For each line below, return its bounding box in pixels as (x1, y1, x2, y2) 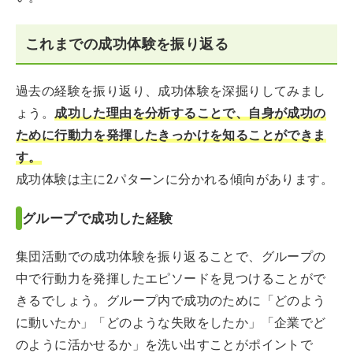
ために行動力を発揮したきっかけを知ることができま (16, 128, 326, 143)
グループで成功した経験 (22, 210, 173, 226)
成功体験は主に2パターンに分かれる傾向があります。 (16, 172, 333, 187)
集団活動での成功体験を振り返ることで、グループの (16, 249, 326, 264)
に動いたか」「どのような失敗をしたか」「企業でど (16, 315, 326, 330)
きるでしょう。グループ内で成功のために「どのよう (16, 293, 326, 308)
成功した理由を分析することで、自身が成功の (54, 106, 326, 121)
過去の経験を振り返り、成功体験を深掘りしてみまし (16, 84, 326, 98)
